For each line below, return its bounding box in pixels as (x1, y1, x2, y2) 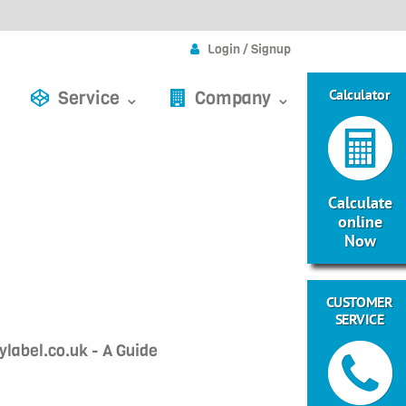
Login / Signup (208, 40, 291, 58)
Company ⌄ (195, 85, 291, 111)
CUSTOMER (325, 293, 393, 311)
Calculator (328, 85, 391, 103)
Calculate (328, 192, 392, 213)
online (338, 211, 382, 232)
